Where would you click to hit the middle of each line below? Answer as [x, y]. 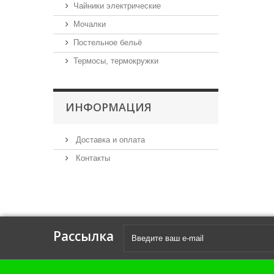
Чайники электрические [117, 6]
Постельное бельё [108, 43]
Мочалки [90, 24]
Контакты [92, 158]
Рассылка [83, 236]
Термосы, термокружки [116, 61]
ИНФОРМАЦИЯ [109, 107]
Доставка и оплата [109, 140]
